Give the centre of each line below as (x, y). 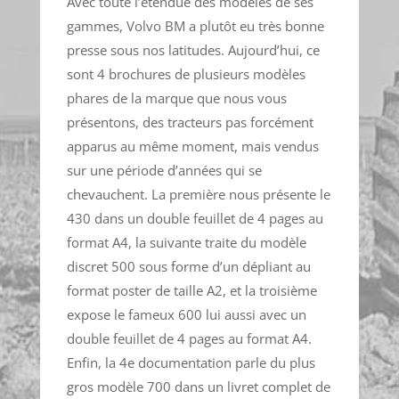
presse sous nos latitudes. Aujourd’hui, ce (193, 49)
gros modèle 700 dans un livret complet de (198, 386)
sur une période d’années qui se (164, 170)
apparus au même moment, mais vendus (192, 146)
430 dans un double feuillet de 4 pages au (195, 218)
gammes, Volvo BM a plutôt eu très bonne (195, 25)
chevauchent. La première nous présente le (198, 194)
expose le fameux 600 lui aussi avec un (186, 314)
